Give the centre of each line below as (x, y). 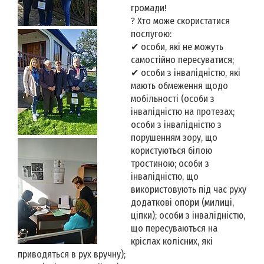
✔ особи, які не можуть (177, 47)
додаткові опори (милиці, (182, 202)
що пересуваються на (174, 228)
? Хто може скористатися (180, 21)
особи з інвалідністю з (176, 124)
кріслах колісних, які (172, 241)
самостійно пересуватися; (182, 60)
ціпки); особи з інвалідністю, (188, 215)
